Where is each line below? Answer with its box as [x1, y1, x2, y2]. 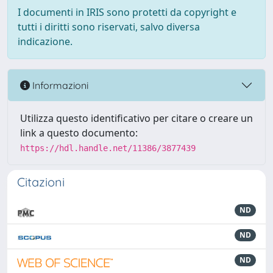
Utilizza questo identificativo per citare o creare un [20, 112, 253, 125]
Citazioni [17, 174, 65, 190]
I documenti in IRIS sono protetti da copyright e [18, 5, 236, 19]
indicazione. [18, 35, 73, 48]
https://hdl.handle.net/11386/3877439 [20, 143, 196, 153]
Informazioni [30, 79, 88, 91]
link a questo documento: [20, 126, 138, 140]
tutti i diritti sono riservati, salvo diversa [18, 20, 200, 34]
